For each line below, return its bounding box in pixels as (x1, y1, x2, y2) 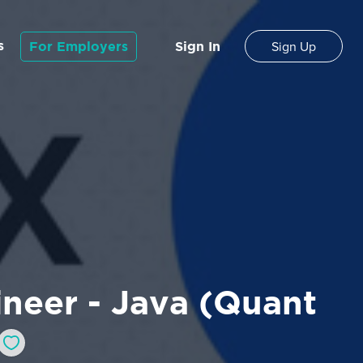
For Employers (29, 38, 128, 53)
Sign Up (271, 39, 316, 56)
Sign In (175, 38, 220, 53)
